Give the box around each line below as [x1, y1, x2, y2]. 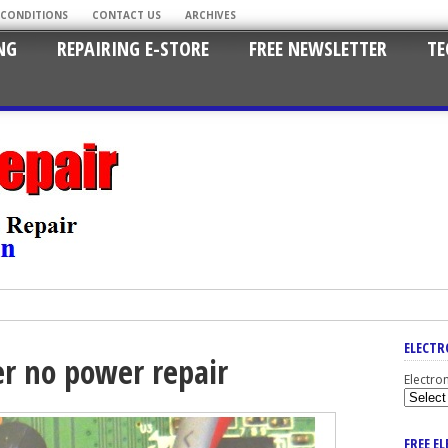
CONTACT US [92, 8, 161, 22]
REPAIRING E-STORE [57, 35, 209, 62]
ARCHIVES [185, 8, 236, 22]
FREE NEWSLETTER [249, 35, 387, 62]
